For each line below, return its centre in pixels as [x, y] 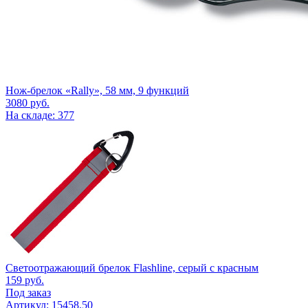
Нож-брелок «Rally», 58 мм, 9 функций [97, 90]
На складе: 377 [40, 115]
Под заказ [28, 292]
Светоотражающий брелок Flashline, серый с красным [132, 267]
